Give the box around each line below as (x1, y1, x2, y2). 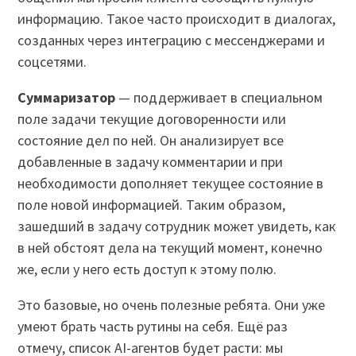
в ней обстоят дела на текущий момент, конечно (17, 238, 323, 257)
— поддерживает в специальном (115, 87, 323, 106)
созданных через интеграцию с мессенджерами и (17, 30, 326, 49)
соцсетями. (17, 52, 87, 71)
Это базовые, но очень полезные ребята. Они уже (17, 295, 326, 314)
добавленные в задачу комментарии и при (17, 152, 284, 171)
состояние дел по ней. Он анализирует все (17, 130, 284, 149)
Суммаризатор (17, 87, 116, 106)
